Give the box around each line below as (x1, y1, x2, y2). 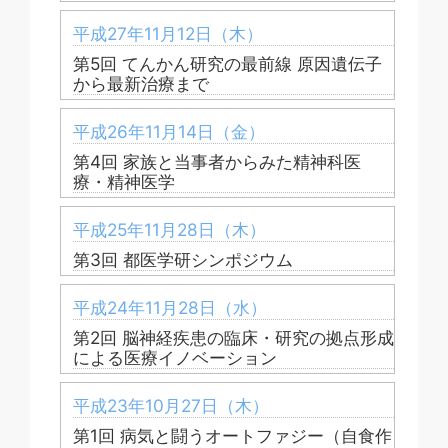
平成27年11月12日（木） (73, 22, 263, 44)
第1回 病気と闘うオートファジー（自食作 (73, 424, 392, 446)
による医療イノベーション (73, 346, 277, 368)
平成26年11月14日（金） (73, 120, 265, 142)
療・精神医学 (73, 170, 175, 192)
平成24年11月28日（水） (73, 296, 267, 318)
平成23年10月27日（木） (73, 394, 269, 416)
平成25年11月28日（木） (73, 218, 266, 240)
